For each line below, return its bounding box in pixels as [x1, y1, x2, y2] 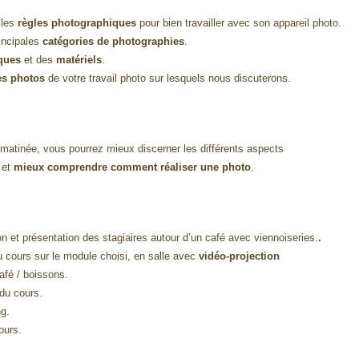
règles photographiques [14, 17, 137, 30]
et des [24, 54, 57, 67]
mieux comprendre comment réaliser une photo [14, 160, 252, 173]
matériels [56, 54, 103, 67]
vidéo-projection [199, 249, 280, 262]
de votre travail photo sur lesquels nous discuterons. [45, 72, 292, 85]
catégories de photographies [42, 35, 185, 48]
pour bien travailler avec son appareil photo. [136, 17, 342, 30]
